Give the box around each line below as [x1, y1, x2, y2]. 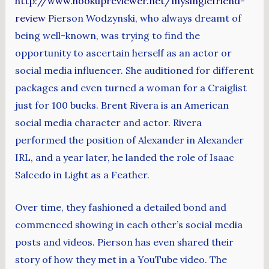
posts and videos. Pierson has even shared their [14, 236, 234, 249]
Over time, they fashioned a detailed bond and [14, 201, 226, 214]
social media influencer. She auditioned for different [14, 64, 254, 76]
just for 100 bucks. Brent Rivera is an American [14, 98, 229, 111]
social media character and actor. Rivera [14, 116, 202, 128]
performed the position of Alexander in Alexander [14, 133, 244, 146]
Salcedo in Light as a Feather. [14, 168, 150, 181]
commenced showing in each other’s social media [14, 219, 243, 231]
